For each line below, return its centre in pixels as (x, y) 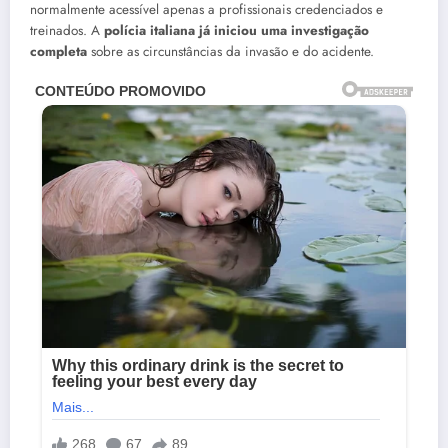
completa (58, 51)
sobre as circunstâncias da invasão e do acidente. (230, 51)
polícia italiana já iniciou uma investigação (236, 30)
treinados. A (67, 30)
